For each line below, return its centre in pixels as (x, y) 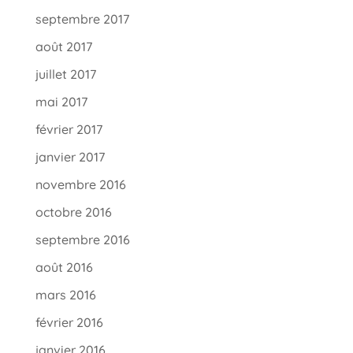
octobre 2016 (73, 212)
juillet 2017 (65, 74)
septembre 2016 (82, 239)
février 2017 (69, 129)
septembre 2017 (82, 19)
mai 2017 (61, 101)
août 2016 (64, 267)
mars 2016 (65, 294)
